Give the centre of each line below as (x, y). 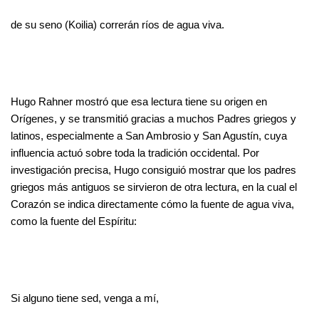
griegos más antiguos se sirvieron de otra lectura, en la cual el (154, 187)
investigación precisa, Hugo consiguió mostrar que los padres (153, 169)
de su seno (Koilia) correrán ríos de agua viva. (117, 24)
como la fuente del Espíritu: (74, 221)
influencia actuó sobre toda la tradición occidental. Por (135, 152)
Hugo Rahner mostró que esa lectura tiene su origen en (139, 101)
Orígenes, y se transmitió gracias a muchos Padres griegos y (153, 118)
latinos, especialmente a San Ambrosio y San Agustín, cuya (149, 135)
